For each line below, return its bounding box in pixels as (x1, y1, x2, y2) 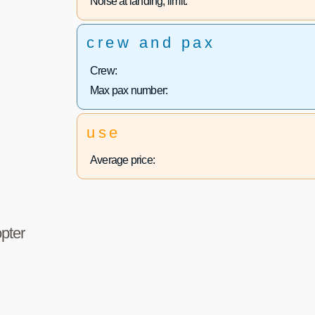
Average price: (89, 153, 155, 166)
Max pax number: (89, 84, 168, 96)
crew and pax (86, 34, 216, 52)
